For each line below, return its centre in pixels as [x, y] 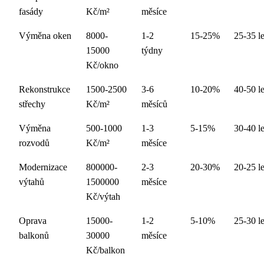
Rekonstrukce [44, 89]
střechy [32, 104]
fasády [31, 11]
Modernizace [43, 167]
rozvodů [34, 143]
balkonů [34, 235]
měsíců [154, 104]
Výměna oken [45, 36]
